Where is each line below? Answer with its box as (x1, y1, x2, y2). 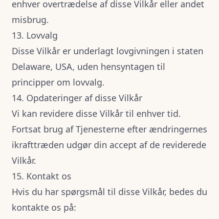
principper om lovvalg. (12, 76, 105, 88)
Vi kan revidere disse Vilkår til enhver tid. (12, 108, 181, 119)
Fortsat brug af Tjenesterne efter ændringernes (12, 123, 207, 135)
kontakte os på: (12, 201, 76, 213)
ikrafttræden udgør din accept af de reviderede (12, 139, 206, 151)
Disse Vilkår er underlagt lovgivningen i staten (12, 45, 203, 57)
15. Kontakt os (12, 170, 71, 182)
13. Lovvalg (12, 29, 58, 41)
